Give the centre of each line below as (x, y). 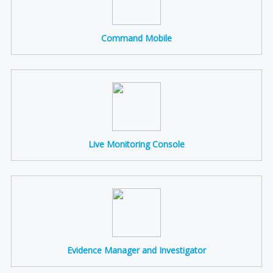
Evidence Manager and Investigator (136, 250)
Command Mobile (136, 38)
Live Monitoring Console (136, 144)
